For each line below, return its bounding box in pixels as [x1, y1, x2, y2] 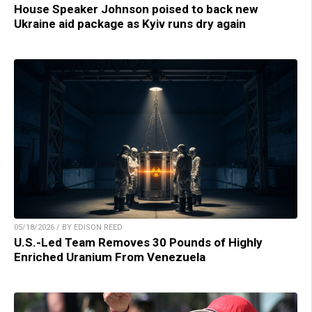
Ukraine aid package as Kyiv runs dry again [14, 17, 246, 31]
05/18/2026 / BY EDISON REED [14, 223, 123, 233]
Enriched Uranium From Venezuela [14, 250, 205, 265]
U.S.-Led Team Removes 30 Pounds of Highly [14, 235, 263, 250]
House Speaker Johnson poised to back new [14, 2, 258, 17]
